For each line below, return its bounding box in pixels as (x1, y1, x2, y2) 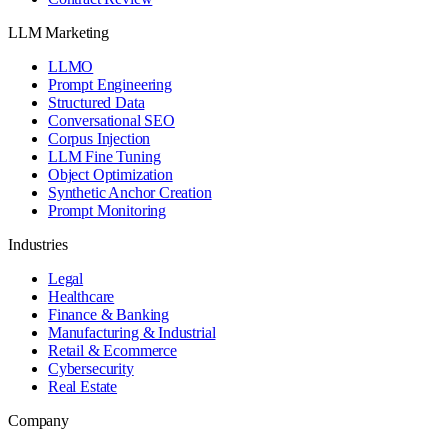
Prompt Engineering (48, 75, 172, 93)
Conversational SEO (48, 111, 175, 129)
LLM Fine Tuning (48, 147, 161, 165)
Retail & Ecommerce (48, 341, 177, 359)
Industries (8, 235, 68, 253)
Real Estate (48, 377, 118, 395)
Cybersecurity (48, 359, 134, 377)
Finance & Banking (48, 305, 170, 323)
